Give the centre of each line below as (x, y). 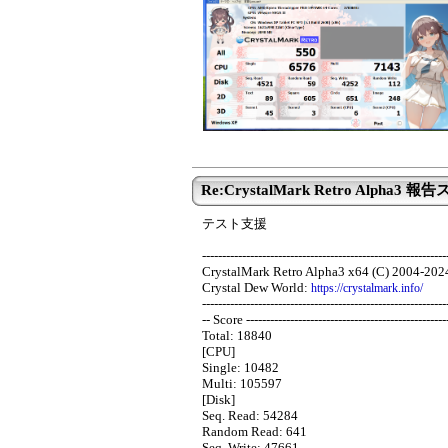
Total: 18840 (237, 335)
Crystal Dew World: (256, 287)
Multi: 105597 (242, 383)
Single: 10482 (240, 367)
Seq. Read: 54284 (250, 415)
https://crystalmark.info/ (367, 288)
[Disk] (218, 399)
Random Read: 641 (254, 431)
